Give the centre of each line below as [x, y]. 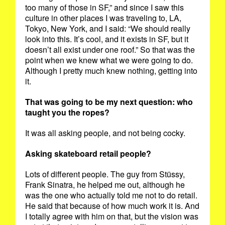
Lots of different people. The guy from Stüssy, [105, 174]
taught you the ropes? [68, 113]
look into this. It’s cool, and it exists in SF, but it [107, 39]
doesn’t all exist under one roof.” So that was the [110, 50]
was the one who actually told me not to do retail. [111, 195]
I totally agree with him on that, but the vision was [112, 216]
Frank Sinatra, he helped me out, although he [105, 185]
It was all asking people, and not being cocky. [106, 133]
